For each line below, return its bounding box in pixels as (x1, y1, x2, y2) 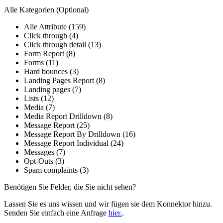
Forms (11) (24, 58, 58, 67)
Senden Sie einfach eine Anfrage (4, 208, 109, 217)
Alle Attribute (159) (24, 22, 86, 31)
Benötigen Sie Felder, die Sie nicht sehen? (4, 182, 136, 191)
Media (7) (24, 103, 55, 111)
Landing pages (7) (24, 85, 81, 94)
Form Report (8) (24, 49, 75, 58)
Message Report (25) (24, 120, 90, 129)
